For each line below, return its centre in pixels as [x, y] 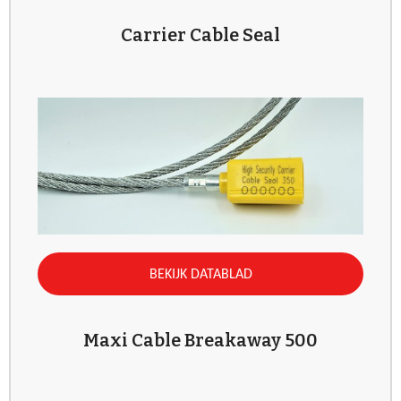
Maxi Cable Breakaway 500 [200, 341]
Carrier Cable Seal [200, 35]
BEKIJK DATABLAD [200, 275]
